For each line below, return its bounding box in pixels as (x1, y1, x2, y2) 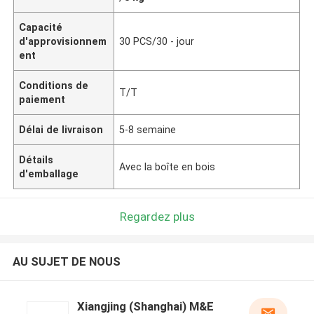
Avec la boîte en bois (119, 161, 216, 172)
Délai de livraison (19, 123, 104, 135)
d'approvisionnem (19, 35, 107, 47)
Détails (19, 153, 54, 165)
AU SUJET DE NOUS (12, 254, 121, 269)
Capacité (19, 21, 63, 33)
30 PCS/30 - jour (119, 35, 195, 47)
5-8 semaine (119, 123, 177, 135)
